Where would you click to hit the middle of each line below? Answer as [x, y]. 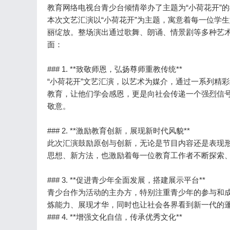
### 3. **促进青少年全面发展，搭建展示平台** [126, 180]
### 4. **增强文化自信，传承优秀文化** [115, 217]
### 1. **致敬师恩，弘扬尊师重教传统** [115, 69]
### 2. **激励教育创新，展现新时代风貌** [119, 131]
